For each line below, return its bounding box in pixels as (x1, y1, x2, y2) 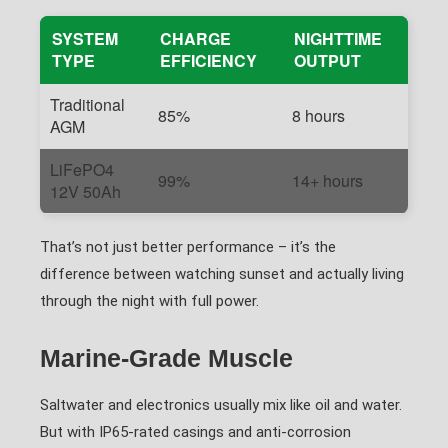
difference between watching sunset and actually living (40, 265, 404, 283)
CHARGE (160, 27, 231, 50)
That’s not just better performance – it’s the (40, 238, 336, 256)
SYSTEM (52, 27, 118, 50)
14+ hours (292, 169, 363, 192)
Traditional (50, 93, 125, 116)
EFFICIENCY (160, 49, 257, 72)
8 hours (292, 104, 345, 127)
